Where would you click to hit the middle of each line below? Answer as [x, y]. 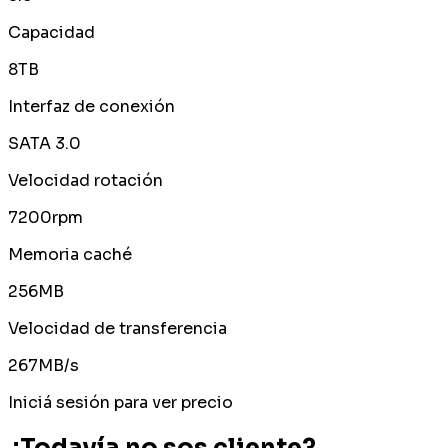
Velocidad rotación [85, 181]
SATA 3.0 [44, 144]
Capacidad [51, 33]
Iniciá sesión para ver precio [120, 403]
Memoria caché [70, 255]
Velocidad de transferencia [117, 329]
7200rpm [45, 218]
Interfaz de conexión [91, 107]
